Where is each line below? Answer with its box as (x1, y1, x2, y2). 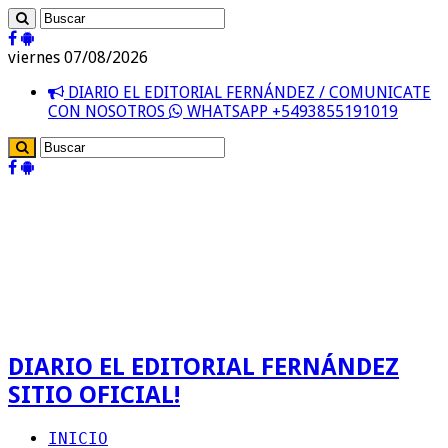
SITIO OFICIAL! (8, 380, 180, 409)
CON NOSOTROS (48, 102, 169, 121)
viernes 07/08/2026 (8, 48, 148, 67)
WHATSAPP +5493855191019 (183, 102, 398, 121)
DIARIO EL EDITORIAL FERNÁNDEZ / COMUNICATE (64, 83, 431, 102)
